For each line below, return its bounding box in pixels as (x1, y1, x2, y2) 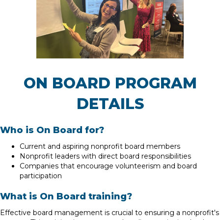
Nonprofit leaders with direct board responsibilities (20, 151, 191, 161)
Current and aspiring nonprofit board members (20, 141, 180, 151)
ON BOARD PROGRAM (23, 74, 197, 92)
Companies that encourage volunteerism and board (20, 161, 197, 170)
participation (20, 171, 62, 180)
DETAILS (76, 94, 144, 113)
